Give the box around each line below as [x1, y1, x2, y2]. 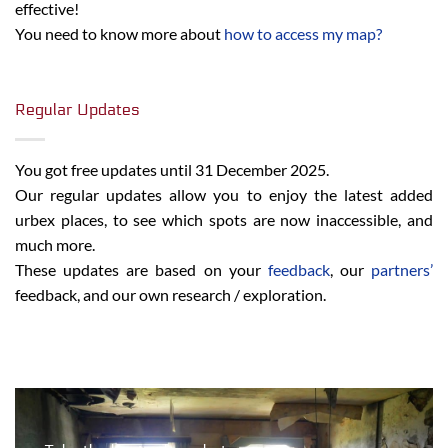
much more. [15, 234, 95, 254]
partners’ [371, 259, 433, 279]
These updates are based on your [15, 259, 268, 279]
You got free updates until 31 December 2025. [15, 159, 329, 179]
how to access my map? [224, 24, 382, 44]
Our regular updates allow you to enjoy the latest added [15, 184, 433, 204]
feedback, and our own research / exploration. [15, 284, 326, 304]
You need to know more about [15, 24, 224, 44]
